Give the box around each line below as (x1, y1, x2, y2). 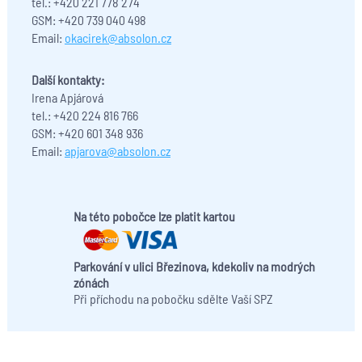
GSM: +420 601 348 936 (31, 125, 143, 141)
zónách (73, 274, 109, 290)
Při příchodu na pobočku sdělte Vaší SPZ (73, 290, 273, 306)
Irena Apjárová (31, 90, 103, 105)
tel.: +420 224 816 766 (31, 107, 138, 123)
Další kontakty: (31, 72, 104, 87)
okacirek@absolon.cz (64, 30, 171, 45)
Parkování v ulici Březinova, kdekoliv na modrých (73, 258, 315, 274)
